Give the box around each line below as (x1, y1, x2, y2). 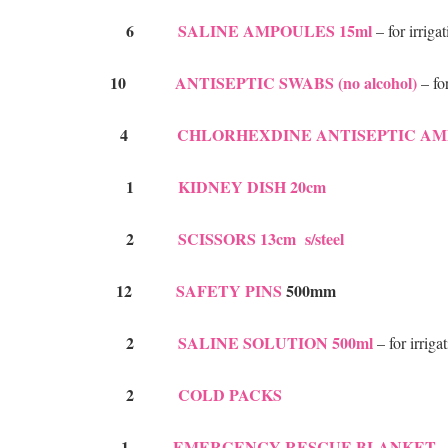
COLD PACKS (178, 383, 282, 407)
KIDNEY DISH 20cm (178, 175, 326, 199)
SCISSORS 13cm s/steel (178, 227, 344, 251)
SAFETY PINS (172, 279, 282, 303)
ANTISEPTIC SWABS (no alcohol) (175, 71, 421, 95)
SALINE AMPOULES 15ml (178, 19, 376, 43)
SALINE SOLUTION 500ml (174, 331, 377, 355)
